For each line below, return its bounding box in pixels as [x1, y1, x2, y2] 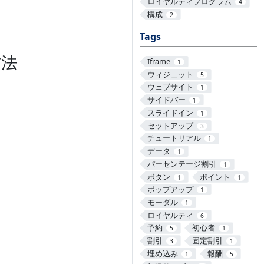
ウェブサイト [147, 81, 193, 93]
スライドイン [147, 107, 193, 118]
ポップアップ [147, 184, 193, 195]
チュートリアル [147, 133, 201, 144]
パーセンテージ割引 [147, 158, 216, 169]
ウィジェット [147, 68, 193, 80]
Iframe [147, 55, 170, 67]
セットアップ [147, 120, 193, 131]
